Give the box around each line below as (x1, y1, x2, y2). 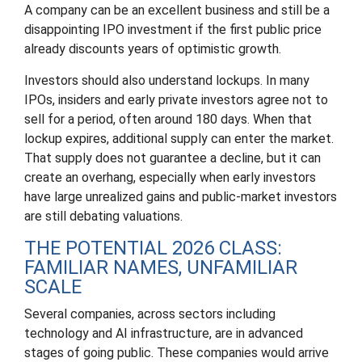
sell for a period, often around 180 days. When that (24, 112, 312, 127)
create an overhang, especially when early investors (24, 170, 316, 185)
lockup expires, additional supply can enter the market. (24, 131, 334, 146)
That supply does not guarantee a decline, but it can (24, 150, 321, 166)
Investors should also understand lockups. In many (24, 73, 309, 88)
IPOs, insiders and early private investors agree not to (24, 92, 328, 107)
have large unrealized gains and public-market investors (24, 189, 337, 204)
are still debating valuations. (24, 208, 183, 224)
